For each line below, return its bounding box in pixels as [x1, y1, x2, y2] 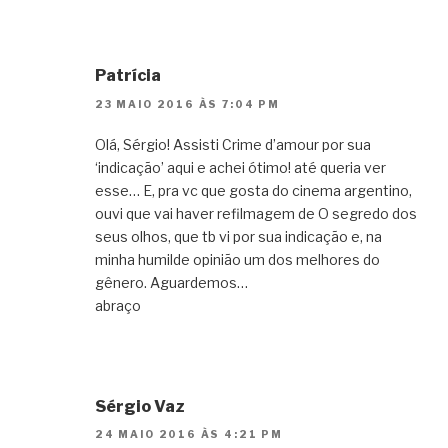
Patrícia [95, 66, 161, 86]
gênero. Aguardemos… [95, 273, 248, 291]
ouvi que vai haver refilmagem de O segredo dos [95, 204, 417, 222]
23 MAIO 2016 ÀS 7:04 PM [95, 97, 280, 110]
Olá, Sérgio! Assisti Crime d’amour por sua [95, 135, 371, 153]
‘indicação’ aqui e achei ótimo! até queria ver [95, 158, 386, 176]
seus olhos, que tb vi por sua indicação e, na [95, 227, 382, 245]
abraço [95, 296, 141, 314]
